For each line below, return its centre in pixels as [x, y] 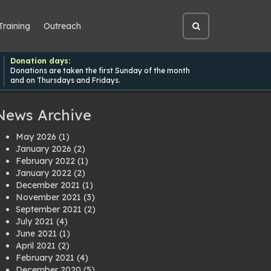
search [209, 55]
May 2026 [36, 137]
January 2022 [44, 173]
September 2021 [49, 209]
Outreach [63, 26]
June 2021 [36, 233]
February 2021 [45, 258]
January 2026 [44, 149]
